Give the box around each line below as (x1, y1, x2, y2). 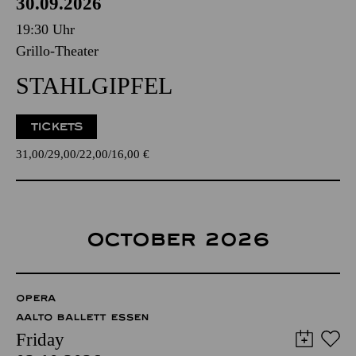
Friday (16, 330, 64, 350)
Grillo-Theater (16, 43, 99, 59)
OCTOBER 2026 (87, 228, 269, 251)
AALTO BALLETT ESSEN (16, 311, 149, 323)
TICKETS (30, 120, 83, 133)
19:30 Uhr (16, 21, 75, 37)
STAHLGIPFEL (16, 72, 172, 99)
